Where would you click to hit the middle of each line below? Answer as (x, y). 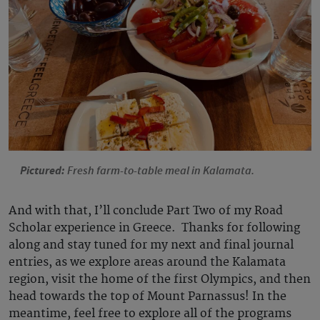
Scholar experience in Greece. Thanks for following (154, 228)
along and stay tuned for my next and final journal (151, 245)
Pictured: (44, 171)
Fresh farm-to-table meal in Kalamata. (161, 171)
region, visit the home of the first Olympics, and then (160, 280)
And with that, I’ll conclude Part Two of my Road (146, 211)
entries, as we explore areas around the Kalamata (147, 262)
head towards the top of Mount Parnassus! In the (147, 297)
